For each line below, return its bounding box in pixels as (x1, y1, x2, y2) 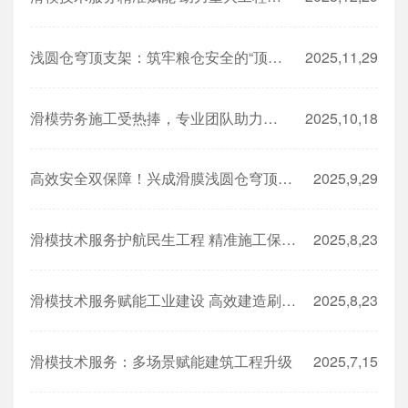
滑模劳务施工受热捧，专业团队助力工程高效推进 (262, 107, 278, 128)
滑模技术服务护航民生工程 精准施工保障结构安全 (280, 229, 296, 250)
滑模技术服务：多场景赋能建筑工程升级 (29, 350, 292, 372)
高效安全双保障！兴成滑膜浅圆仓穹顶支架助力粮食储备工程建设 (277, 168, 292, 189)
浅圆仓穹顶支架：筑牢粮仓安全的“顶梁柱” (267, 46, 282, 67)
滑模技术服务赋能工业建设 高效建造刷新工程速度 (280, 290, 296, 311)
